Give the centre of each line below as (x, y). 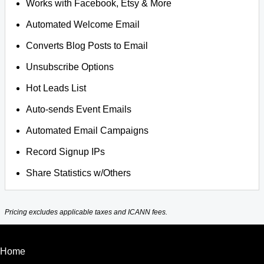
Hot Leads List (56, 88)
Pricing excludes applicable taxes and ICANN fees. (86, 212)
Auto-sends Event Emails (79, 109)
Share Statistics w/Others (79, 173)
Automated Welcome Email (83, 24)
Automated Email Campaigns (88, 131)
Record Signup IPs (66, 152)
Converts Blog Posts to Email (87, 46)
